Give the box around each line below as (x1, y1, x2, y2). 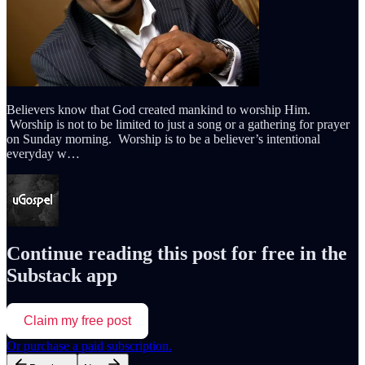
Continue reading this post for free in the (7, 242, 347, 264)
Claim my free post (24, 313, 131, 328)
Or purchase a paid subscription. (7, 338, 172, 353)
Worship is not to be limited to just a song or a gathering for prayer (7, 117, 350, 131)
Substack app (7, 264, 117, 286)
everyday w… (7, 146, 80, 161)
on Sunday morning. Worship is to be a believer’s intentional (7, 131, 320, 146)
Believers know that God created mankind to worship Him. (7, 102, 310, 117)
